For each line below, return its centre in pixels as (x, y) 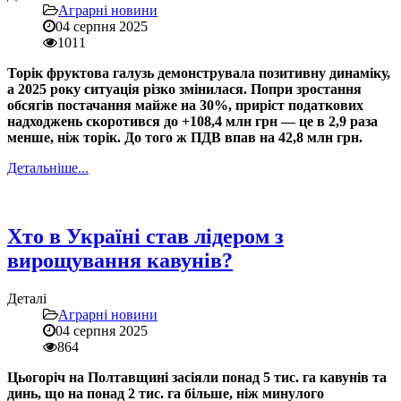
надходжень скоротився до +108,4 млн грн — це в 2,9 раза (192, 121)
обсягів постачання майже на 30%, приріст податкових (185, 105)
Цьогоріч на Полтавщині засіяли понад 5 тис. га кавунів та (197, 377)
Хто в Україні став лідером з (145, 236)
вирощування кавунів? (120, 260)
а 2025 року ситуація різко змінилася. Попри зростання (184, 89)
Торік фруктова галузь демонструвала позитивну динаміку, (199, 73)
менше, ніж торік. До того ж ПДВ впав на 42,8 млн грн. (185, 137)
